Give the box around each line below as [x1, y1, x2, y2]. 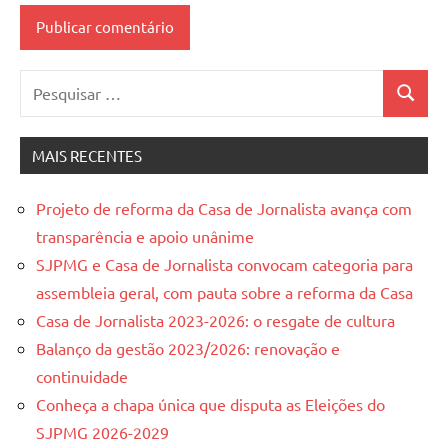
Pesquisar [19, 72, 87, 93]
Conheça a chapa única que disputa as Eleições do [36, 393, 385, 414]
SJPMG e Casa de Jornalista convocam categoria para [36, 253, 413, 274]
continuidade [36, 365, 128, 386]
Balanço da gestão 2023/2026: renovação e [36, 337, 340, 358]
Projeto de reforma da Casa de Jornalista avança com [36, 197, 412, 218]
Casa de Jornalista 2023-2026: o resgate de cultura [36, 309, 395, 330]
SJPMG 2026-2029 [36, 421, 169, 442]
